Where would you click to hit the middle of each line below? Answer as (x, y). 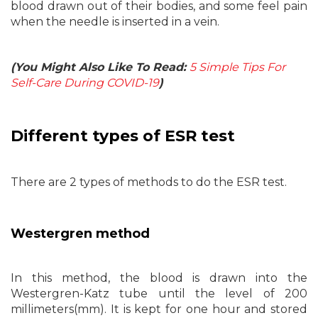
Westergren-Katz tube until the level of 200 (159, 294)
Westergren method (80, 234)
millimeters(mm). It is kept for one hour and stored (159, 309)
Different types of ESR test (123, 136)
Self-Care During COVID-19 (85, 83)
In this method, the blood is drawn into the (159, 278)
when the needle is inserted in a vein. (115, 22)
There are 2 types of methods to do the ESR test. (149, 182)
